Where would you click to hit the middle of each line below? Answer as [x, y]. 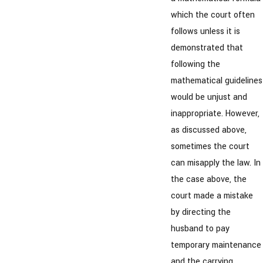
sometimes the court [210, 147]
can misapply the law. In [216, 163]
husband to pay [200, 229]
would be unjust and [209, 97]
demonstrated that [207, 48]
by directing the [201, 213]
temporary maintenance [216, 245]
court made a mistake [212, 196]
